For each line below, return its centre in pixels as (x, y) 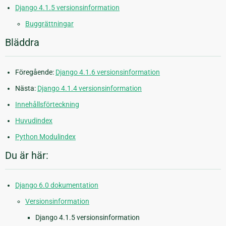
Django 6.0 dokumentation (57, 185)
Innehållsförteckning (47, 105)
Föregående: (35, 72)
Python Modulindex (45, 137)
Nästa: (26, 89)
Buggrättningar (49, 24)
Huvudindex (34, 121)
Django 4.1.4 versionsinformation (90, 89)
